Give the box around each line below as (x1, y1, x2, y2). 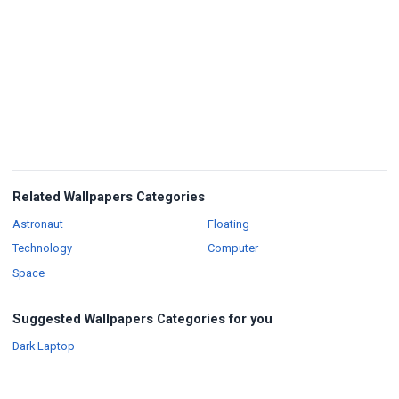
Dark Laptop (12, 339, 75, 354)
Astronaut (12, 216, 63, 231)
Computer (207, 241, 258, 256)
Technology (12, 241, 72, 256)
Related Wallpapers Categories (12, 188, 205, 205)
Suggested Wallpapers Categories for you (12, 311, 273, 328)
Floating (207, 216, 249, 231)
